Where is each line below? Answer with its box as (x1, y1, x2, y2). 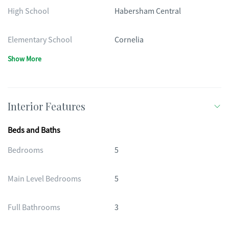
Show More (8, 54, 41, 63)
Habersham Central (114, 6, 181, 16)
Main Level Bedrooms (8, 174, 81, 184)
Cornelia (114, 35, 144, 45)
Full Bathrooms (8, 202, 60, 213)
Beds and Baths (8, 125, 60, 135)
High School (8, 6, 49, 16)
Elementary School (8, 35, 72, 45)
